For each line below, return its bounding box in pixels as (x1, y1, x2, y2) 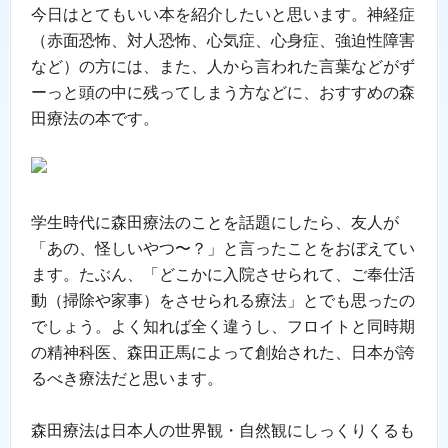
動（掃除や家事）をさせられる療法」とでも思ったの (31, 288, 415, 312)
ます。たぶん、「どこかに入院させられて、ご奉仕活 (31, 262, 415, 286)
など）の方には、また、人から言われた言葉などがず (31, 54, 415, 78)
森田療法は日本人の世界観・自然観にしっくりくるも (31, 418, 415, 442)
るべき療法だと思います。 (31, 366, 223, 390)
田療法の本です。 (31, 106, 159, 130)
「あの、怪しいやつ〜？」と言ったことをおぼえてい (31, 236, 415, 260)
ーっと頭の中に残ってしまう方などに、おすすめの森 (31, 80, 415, 104)
